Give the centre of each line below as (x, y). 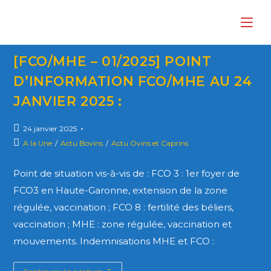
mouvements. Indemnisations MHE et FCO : (115, 241)
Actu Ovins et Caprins (150, 143)
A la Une (38, 143)
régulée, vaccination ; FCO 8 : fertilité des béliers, (124, 207)
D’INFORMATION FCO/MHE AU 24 (133, 81)
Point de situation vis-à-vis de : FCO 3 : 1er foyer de (127, 173)
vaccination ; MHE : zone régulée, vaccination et (123, 224)
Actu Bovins (82, 143)
